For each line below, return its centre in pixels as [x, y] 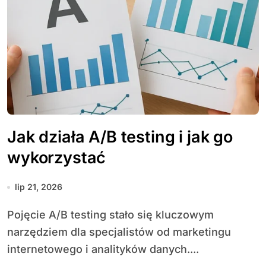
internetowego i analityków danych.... [103, 249]
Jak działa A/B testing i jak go [120, 137]
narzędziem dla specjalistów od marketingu [119, 232]
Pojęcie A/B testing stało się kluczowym [11, 215]
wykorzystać [57, 158]
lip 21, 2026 [39, 187]
